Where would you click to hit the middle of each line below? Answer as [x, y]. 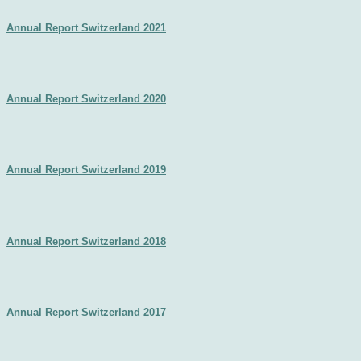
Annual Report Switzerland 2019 [86, 170]
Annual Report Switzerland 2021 [86, 27]
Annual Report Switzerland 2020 [86, 98]
